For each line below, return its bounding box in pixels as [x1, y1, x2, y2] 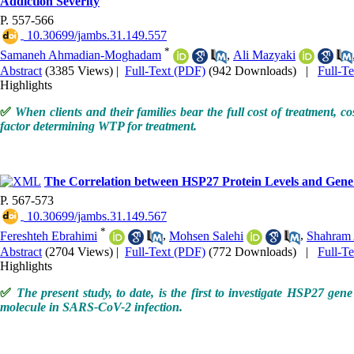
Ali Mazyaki [233, 47, 296, 62]
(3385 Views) [45, 64, 113, 78]
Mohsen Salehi [169, 228, 243, 243]
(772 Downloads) [209, 244, 296, 258]
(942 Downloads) [209, 64, 296, 78]
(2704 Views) [45, 244, 113, 258]
